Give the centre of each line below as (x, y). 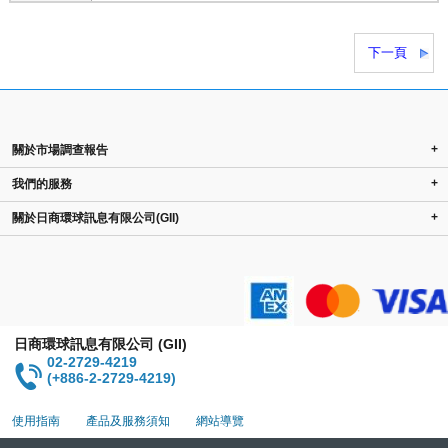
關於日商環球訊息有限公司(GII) (95, 218)
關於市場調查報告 (60, 150)
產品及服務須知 (128, 421)
